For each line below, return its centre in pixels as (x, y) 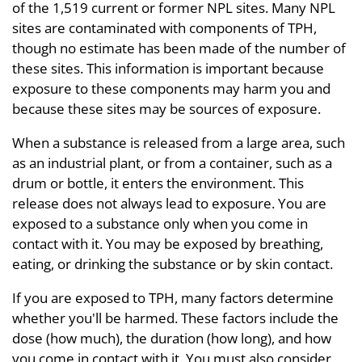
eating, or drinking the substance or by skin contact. (173, 264)
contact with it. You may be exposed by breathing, (168, 244)
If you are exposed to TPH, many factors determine (173, 298)
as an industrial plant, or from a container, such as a (172, 163)
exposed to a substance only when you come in (160, 223)
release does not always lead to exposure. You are (169, 203)
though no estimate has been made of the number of (179, 48)
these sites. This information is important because (168, 68)
